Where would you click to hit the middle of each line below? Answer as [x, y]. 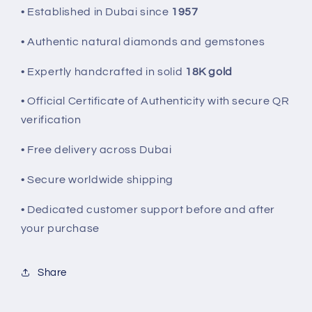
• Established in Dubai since [96, 12]
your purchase [60, 228]
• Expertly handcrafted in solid [103, 71]
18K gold [209, 71]
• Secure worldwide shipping [97, 179]
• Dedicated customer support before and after [148, 209]
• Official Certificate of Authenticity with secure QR [155, 101]
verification [51, 120]
